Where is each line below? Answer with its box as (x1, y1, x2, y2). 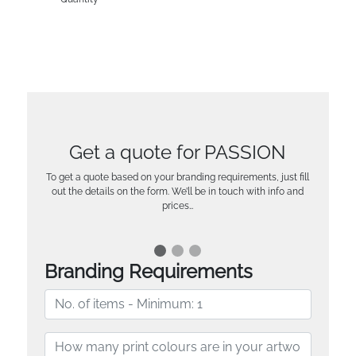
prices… (162, 199, 194, 211)
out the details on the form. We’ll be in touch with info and (52, 185, 304, 197)
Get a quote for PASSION (69, 140, 287, 164)
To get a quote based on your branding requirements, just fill (46, 171, 310, 183)
